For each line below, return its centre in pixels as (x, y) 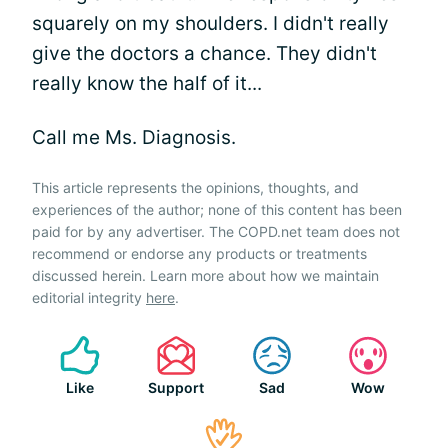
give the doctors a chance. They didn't (204, 53)
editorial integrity (89, 297)
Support (176, 387)
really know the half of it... (147, 83)
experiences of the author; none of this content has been (217, 209)
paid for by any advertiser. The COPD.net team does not (216, 231)
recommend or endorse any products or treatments (199, 253)
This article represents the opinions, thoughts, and (195, 187)
